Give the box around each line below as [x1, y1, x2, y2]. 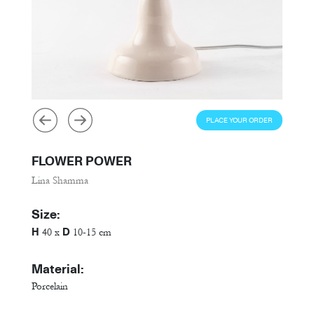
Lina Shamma [32, 175, 88, 187]
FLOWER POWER [32, 152, 132, 170]
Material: [32, 259, 84, 278]
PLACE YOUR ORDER [206, 116, 273, 125]
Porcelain [32, 280, 68, 292]
